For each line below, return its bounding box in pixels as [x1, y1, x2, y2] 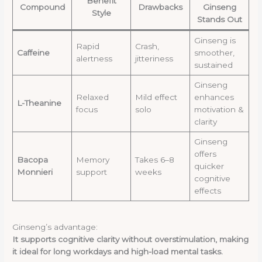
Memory [75, 154, 109, 164]
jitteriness [135, 53, 173, 63]
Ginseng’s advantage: [12, 222, 98, 232]
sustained [194, 60, 233, 70]
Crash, [135, 41, 159, 51]
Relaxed [75, 92, 109, 102]
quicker [194, 161, 224, 171]
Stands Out [196, 14, 242, 24]
